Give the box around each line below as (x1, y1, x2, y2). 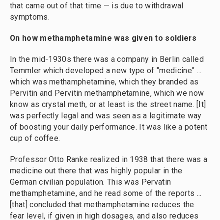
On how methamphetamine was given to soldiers (10, 33, 196, 43)
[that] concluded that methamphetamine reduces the (10, 199, 194, 209)
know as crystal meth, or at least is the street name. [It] (10, 99, 206, 109)
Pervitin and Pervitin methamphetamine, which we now (10, 88, 204, 98)
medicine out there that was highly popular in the (10, 165, 183, 175)
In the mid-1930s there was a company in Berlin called (10, 54, 204, 64)
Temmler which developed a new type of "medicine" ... (10, 65, 202, 75)
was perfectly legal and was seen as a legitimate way (10, 110, 202, 120)
